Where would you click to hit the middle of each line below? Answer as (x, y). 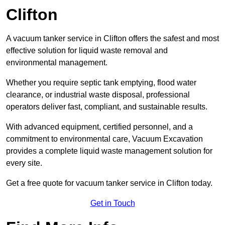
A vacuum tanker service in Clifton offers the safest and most (113, 39)
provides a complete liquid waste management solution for (109, 151)
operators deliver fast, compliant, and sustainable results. (107, 107)
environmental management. (57, 63)
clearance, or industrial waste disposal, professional (98, 95)
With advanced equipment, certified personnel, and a (99, 127)
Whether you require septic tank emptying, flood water (101, 83)
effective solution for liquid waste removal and (87, 51)
